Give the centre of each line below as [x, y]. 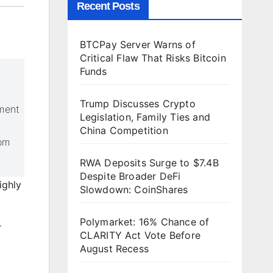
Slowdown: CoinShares [134, 190]
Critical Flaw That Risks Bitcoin [153, 58]
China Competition [124, 130]
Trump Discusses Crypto [137, 104]
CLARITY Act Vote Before [140, 235]
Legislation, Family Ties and [145, 117]
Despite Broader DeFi [130, 176]
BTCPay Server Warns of [137, 44]
